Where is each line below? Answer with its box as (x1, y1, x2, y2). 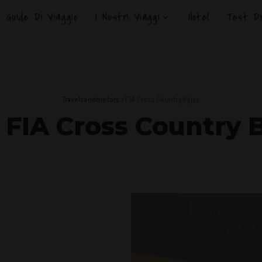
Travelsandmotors (62, 95, 120, 104)
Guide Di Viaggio (5, 9, 78, 25)
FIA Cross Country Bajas (125, 95, 200, 104)
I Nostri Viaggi (95, 9, 160, 25)
